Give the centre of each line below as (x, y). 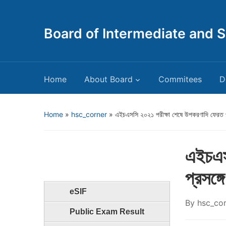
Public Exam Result (107, 212)
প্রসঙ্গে (205, 178)
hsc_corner (89, 114)
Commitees (180, 79)
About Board (108, 79)
